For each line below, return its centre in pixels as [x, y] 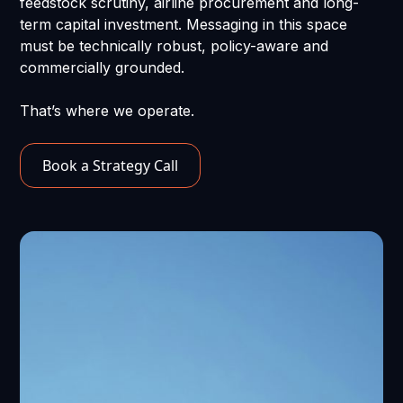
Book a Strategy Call [111, 166]
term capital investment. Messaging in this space [184, 25]
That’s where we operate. [107, 111]
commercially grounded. [103, 68]
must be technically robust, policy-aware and [175, 46]
